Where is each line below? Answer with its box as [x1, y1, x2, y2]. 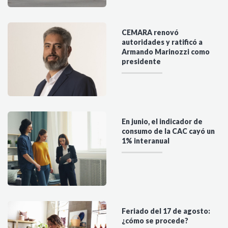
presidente [122, 56, 161, 66]
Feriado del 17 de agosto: [122, 206, 210, 215]
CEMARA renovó [122, 27, 179, 37]
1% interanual [122, 136, 169, 146]
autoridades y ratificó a [122, 37, 203, 46]
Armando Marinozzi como [122, 47, 210, 56]
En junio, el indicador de [122, 117, 203, 126]
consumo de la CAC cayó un [122, 127, 215, 136]
